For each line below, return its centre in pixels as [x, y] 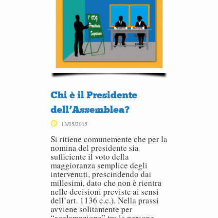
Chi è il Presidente [94, 95]
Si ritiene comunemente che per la [109, 139]
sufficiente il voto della [90, 156]
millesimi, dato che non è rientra [106, 183]
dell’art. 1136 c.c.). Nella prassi [105, 200]
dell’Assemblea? [90, 109]
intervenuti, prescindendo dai [101, 174]
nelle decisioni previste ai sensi [105, 191]
